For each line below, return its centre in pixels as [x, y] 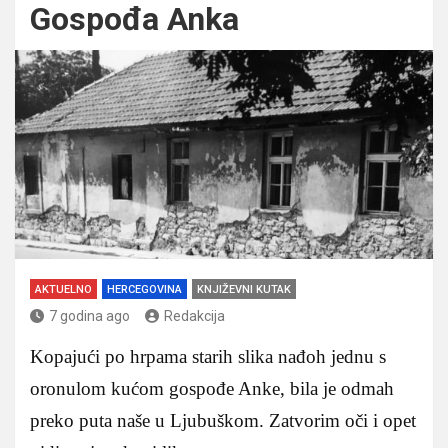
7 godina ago [89, 315]
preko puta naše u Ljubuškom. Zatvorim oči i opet [223, 420]
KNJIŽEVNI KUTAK [244, 289]
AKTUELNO [63, 289]
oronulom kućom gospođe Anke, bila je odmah [212, 388]
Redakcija [194, 315]
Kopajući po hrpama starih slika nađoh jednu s [208, 356]
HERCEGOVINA [144, 289]
